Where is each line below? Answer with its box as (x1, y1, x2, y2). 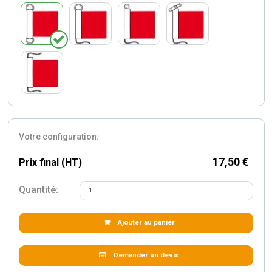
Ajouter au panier (117, 218, 175, 226)
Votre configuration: (19, 131, 99, 141)
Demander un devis (114, 251, 179, 259)
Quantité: (19, 183, 58, 195)
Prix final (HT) (19, 156, 82, 168)
